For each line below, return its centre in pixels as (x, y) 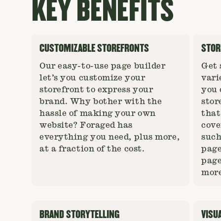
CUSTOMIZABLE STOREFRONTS (94, 48)
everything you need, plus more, (110, 137)
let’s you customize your (92, 78)
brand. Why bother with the (101, 102)
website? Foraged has (86, 125)
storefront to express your (96, 90)
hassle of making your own (98, 113)
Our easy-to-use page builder (104, 66)
